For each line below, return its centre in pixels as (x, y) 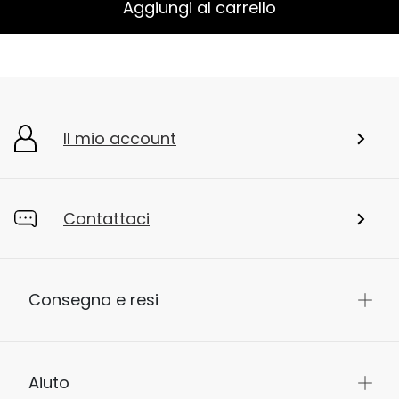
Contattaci (106, 219)
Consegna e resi (94, 300)
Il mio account (120, 139)
